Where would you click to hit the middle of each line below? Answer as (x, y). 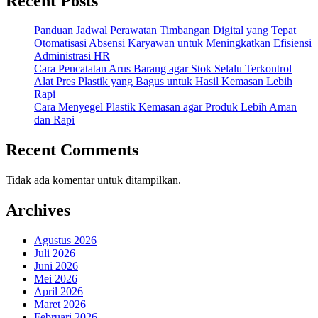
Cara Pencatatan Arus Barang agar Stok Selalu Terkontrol (163, 69)
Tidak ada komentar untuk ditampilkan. (93, 180)
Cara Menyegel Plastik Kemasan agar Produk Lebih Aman (165, 107)
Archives (38, 210)
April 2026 (59, 292)
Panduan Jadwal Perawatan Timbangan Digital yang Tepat (165, 31)
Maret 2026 (60, 305)
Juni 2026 (56, 266)
